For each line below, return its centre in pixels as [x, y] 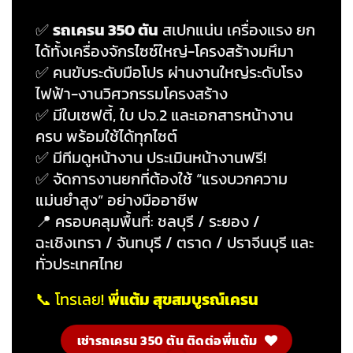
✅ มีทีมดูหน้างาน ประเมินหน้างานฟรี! [151, 158]
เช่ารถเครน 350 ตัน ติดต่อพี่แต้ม [167, 340]
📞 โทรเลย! [72, 299]
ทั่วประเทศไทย [79, 264]
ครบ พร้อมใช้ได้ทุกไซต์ [106, 137]
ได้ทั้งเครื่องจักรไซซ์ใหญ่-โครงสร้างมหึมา [165, 52]
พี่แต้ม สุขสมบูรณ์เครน [183, 299]
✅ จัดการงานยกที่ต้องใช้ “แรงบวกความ [162, 179]
